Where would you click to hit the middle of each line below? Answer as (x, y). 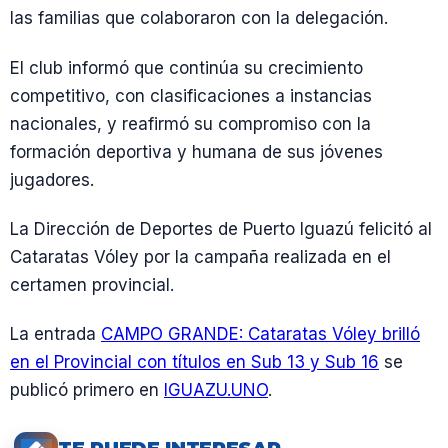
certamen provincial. (92, 284)
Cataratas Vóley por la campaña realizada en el (200, 256)
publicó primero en (87, 390)
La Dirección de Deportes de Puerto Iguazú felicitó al (221, 228)
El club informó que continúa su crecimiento (186, 67)
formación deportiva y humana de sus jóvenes (196, 151)
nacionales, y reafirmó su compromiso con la (190, 123)
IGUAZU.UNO (216, 390)
